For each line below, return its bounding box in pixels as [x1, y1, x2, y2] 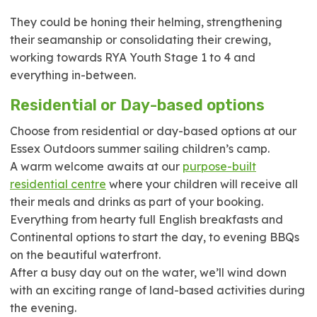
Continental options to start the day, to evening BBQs [10, 230, 299, 244]
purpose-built [183, 159, 256, 173]
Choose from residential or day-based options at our [10, 124, 296, 138]
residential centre [10, 177, 106, 191]
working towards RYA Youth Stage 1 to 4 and [10, 50, 255, 64]
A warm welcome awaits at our [10, 159, 183, 173]
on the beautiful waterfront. [10, 248, 161, 262]
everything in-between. [10, 68, 136, 82]
